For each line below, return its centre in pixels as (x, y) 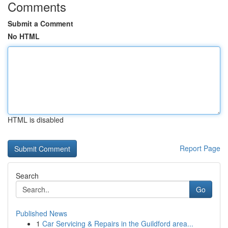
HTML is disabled (36, 120)
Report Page (200, 148)
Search (27, 176)
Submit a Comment (40, 23)
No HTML (24, 36)
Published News (41, 213)
